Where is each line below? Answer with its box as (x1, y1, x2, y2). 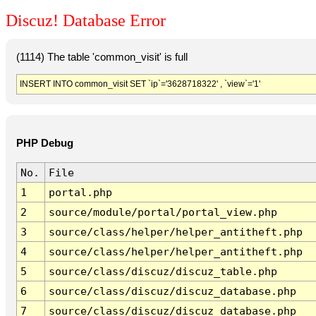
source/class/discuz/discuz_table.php (48, 265, 277, 278)
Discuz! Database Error (6, 11, 166, 30)
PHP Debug (16, 138, 73, 150)
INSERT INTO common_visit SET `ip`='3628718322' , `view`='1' (19, 78, 260, 89)
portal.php (48, 186, 112, 199)
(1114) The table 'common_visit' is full (16, 51, 188, 63)
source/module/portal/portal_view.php (48, 206, 277, 219)
